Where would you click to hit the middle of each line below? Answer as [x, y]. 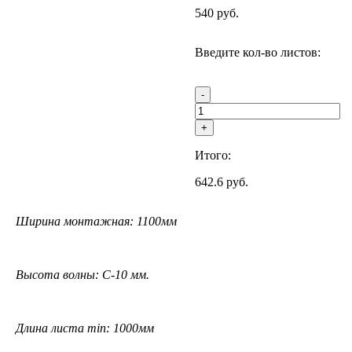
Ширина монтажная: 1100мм [96, 222]
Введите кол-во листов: [258, 53]
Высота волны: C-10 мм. [82, 275]
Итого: [213, 156]
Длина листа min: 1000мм [85, 328]
